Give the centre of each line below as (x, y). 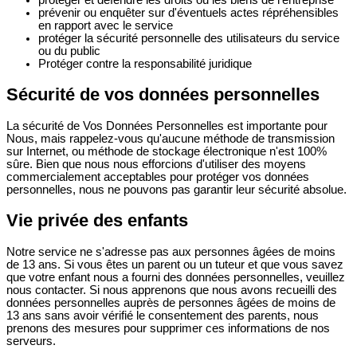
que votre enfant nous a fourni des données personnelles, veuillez (176, 278)
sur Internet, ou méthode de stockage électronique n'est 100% (167, 151)
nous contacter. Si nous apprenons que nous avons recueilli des (172, 290)
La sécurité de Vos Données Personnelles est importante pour (167, 126)
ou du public (69, 51)
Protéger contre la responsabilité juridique (145, 63)
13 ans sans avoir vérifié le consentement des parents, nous (163, 316)
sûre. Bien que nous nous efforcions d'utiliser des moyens (156, 164)
